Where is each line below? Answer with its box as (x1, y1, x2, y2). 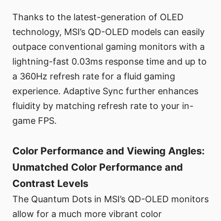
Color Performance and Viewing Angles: (12, 145, 205, 157)
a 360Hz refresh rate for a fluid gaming (12, 71, 175, 82)
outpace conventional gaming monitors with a (12, 41, 205, 52)
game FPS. (12, 115, 57, 126)
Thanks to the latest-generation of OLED (12, 12, 184, 23)
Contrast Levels (12, 178, 88, 190)
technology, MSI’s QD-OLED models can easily (12, 27, 205, 37)
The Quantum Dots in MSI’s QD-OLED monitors (12, 194, 209, 205)
